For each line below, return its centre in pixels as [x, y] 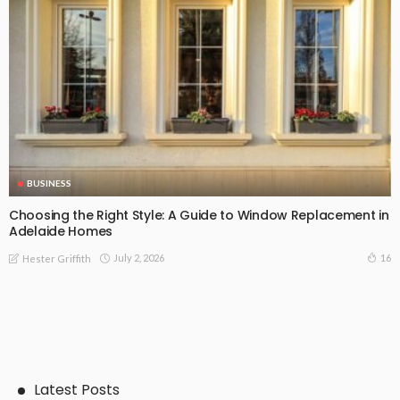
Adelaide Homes [61, 232]
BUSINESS [49, 183]
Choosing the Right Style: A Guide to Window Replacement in [199, 216]
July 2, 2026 [139, 257]
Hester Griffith [57, 258]
